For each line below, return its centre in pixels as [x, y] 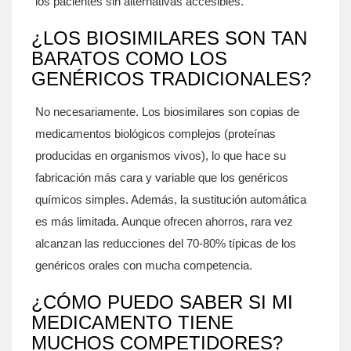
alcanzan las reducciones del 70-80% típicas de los [166, 243]
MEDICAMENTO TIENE [132, 322]
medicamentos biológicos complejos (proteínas [156, 134]
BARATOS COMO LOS [129, 58]
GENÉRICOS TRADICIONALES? [171, 79]
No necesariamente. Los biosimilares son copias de [167, 112]
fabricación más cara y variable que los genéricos [162, 177]
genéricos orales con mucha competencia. [144, 265]
